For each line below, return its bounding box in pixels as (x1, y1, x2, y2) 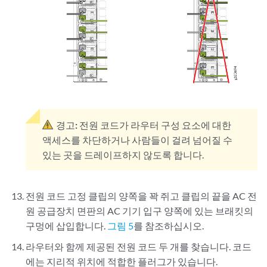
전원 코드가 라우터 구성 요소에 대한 (79, 119, 232, 131)
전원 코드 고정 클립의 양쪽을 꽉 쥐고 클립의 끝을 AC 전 (26, 190, 257, 201)
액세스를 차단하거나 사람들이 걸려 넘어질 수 (42, 133, 233, 145)
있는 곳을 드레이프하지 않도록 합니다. (42, 148, 204, 160)
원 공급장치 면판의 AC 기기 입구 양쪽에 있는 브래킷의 (26, 204, 254, 216)
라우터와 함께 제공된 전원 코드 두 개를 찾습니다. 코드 (26, 240, 252, 252)
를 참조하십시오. (133, 219, 204, 231)
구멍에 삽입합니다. (26, 219, 108, 231)
